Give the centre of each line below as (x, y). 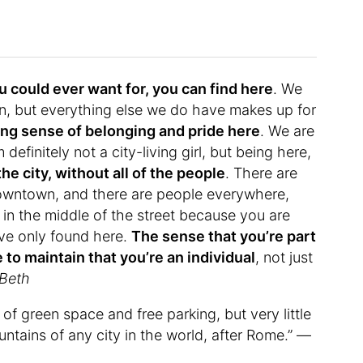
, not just (284, 257)
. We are (288, 130)
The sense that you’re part (224, 236)
